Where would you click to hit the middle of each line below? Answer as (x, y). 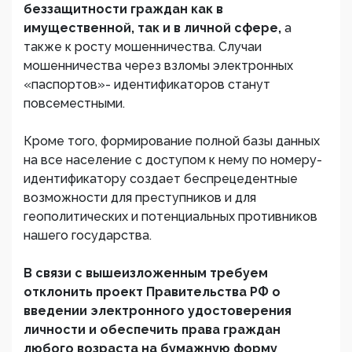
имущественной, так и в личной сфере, (154, 28)
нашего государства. (88, 235)
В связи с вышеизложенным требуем (146, 273)
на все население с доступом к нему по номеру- (173, 160)
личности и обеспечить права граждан (152, 330)
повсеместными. (74, 103)
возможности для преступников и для (140, 198)
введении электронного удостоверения (158, 311)
